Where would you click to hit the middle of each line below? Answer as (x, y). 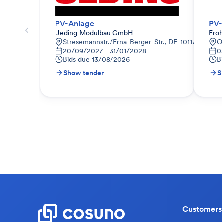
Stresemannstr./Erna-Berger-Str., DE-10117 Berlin (139, 42)
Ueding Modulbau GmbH (94, 33)
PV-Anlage (75, 23)
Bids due (76, 59)
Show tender (83, 73)
